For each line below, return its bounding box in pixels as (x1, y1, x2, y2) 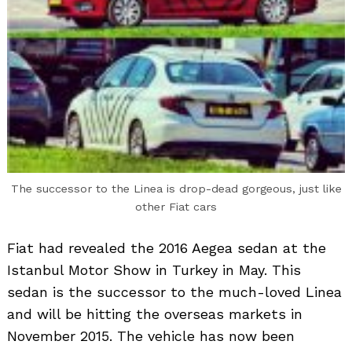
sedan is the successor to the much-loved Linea (7, 283, 342, 300)
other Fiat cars (135, 200, 217, 213)
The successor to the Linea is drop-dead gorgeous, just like (10, 181, 342, 195)
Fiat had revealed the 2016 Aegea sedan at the (7, 239, 326, 256)
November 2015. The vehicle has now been (7, 327, 295, 344)
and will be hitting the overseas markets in (7, 305, 302, 322)
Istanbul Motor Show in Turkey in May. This (7, 261, 301, 278)
